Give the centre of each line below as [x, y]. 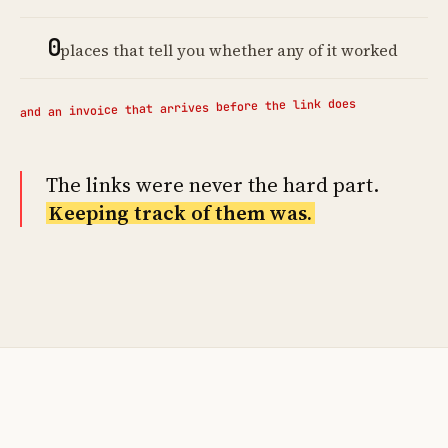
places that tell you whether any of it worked [229, 50]
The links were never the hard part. [213, 184]
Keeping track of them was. [180, 212]
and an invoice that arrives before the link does [188, 107]
